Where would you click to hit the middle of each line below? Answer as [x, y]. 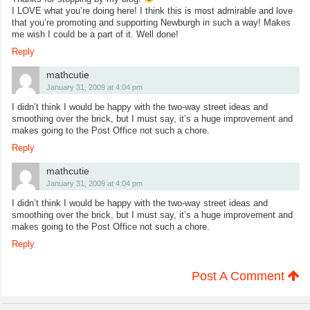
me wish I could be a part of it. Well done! [95, 34]
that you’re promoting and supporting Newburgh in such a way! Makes [151, 22]
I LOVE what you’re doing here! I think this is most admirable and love [152, 10]
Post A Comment [240, 276]
